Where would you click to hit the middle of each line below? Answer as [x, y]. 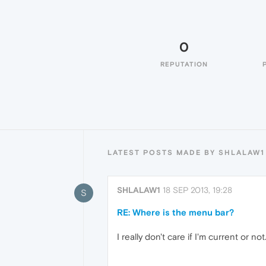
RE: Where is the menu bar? [175, 212]
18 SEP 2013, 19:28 [197, 190]
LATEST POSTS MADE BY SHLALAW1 [186, 153]
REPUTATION [184, 64]
